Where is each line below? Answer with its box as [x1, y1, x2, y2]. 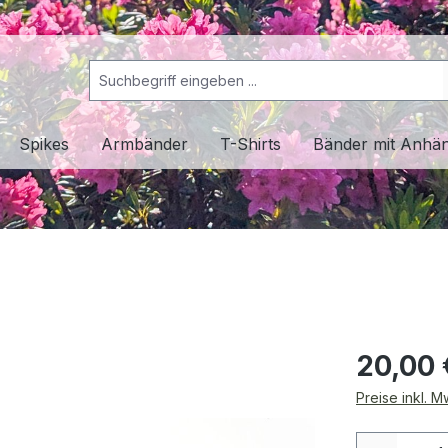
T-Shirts [220, 134, 281, 155]
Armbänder [101, 134, 188, 155]
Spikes [19, 134, 69, 155]
